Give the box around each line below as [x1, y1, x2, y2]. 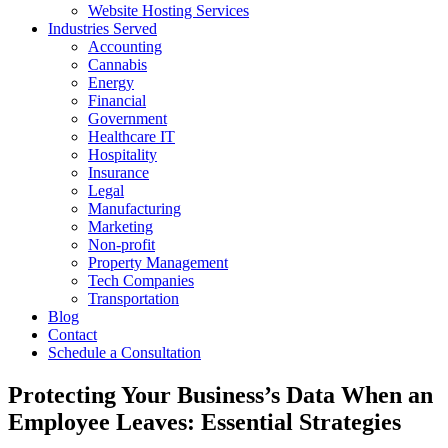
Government [88, 110, 167, 127]
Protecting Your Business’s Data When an [8, 381, 433, 408]
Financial [88, 92, 146, 109]
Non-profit [88, 236, 155, 253]
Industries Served [48, 20, 157, 37]
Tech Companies [88, 272, 194, 289]
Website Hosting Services [88, 2, 249, 19]
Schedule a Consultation [48, 344, 201, 361]
